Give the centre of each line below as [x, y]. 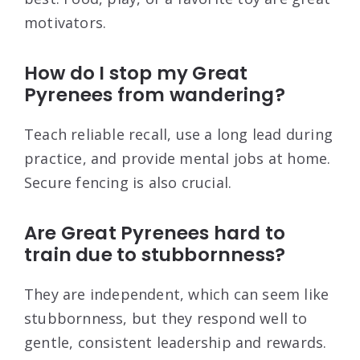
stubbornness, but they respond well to [166, 318]
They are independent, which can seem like [177, 294]
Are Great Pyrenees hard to [155, 233]
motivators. [65, 22]
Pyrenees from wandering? [155, 94]
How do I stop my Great [136, 73]
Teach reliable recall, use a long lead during [179, 134]
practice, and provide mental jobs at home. [178, 158]
